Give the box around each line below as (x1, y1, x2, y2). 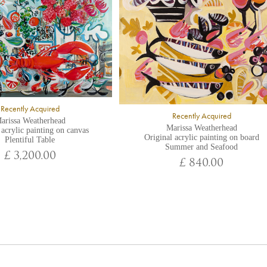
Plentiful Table (5, 135, 55, 144)
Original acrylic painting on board (144, 132, 259, 142)
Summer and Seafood (165, 142, 238, 151)
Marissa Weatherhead (166, 123, 237, 132)
